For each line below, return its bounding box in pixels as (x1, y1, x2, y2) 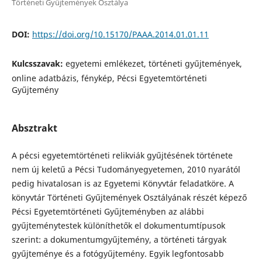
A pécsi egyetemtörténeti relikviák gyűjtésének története (11, 150, 233, 161)
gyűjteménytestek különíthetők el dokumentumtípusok (11, 220, 225, 232)
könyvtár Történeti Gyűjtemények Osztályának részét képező (11, 192, 247, 204)
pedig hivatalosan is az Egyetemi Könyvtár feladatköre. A (11, 178, 234, 189)
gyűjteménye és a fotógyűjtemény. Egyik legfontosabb (11, 248, 224, 260)
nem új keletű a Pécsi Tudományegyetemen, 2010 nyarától (11, 164, 240, 175)
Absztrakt (11, 122, 57, 135)
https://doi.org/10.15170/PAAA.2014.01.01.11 (32, 29, 209, 40)
